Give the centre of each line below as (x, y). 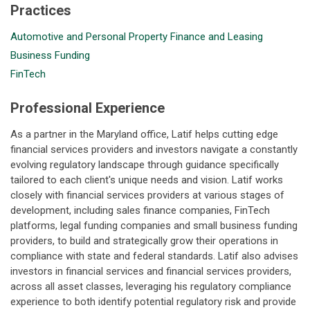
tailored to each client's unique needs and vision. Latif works (147, 180)
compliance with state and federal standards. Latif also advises (154, 256)
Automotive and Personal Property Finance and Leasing (137, 37)
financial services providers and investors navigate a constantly (154, 149)
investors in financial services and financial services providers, (151, 271)
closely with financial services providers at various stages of (147, 195)
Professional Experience (88, 108)
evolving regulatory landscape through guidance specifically (145, 165)
